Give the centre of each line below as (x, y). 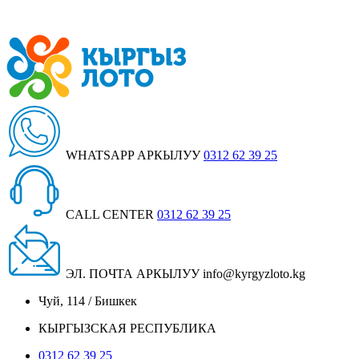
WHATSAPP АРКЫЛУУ (133, 155)
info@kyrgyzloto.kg (254, 274)
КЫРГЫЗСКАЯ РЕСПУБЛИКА (127, 329)
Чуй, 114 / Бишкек (88, 301)
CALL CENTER (110, 215)
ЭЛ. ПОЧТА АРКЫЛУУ (133, 274)
